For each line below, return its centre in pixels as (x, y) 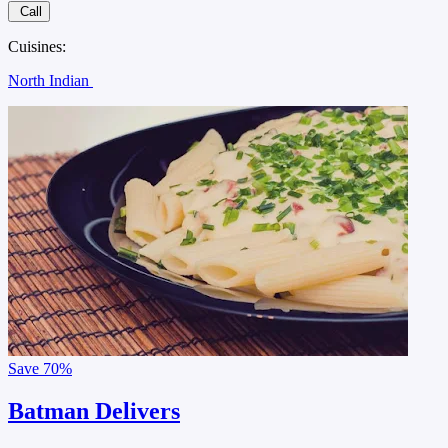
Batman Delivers (94, 410)
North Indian (50, 80)
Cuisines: (37, 46)
